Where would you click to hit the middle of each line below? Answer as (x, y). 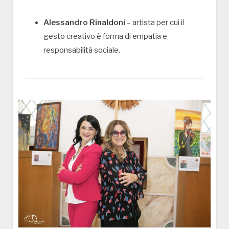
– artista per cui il (155, 22)
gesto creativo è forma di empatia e (105, 36)
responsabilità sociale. (82, 50)
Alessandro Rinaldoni (84, 22)
